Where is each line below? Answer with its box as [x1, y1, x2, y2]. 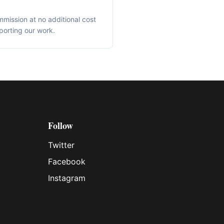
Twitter [48, 140, 74, 150]
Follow [48, 119, 73, 132]
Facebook [48, 156, 85, 166]
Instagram [48, 173, 85, 183]
